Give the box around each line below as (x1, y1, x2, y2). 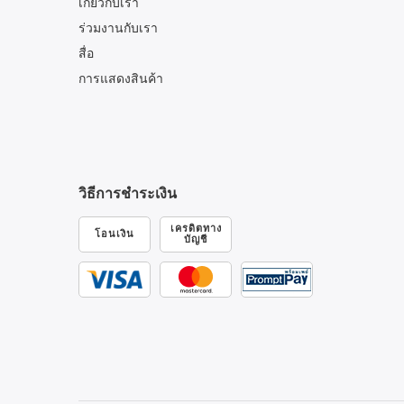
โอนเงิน (95, 228, 134, 240)
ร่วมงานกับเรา (78, 21, 158, 35)
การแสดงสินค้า (78, 71, 163, 86)
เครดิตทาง (170, 223, 222, 234)
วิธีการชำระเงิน (78, 185, 177, 202)
